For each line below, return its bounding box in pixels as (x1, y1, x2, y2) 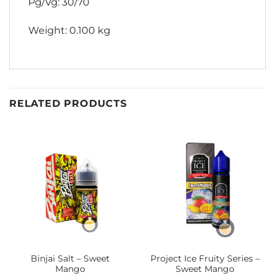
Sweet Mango (175, 263, 234, 274)
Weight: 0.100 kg (28, 24, 110, 36)
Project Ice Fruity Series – (150, 253, 260, 263)
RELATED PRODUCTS (9, 98, 127, 110)
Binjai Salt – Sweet (31, 253, 110, 263)
